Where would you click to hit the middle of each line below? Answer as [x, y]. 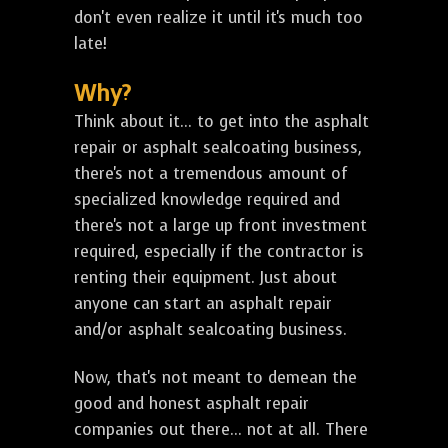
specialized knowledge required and [207, 200]
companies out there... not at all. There [221, 430]
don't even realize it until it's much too [218, 18]
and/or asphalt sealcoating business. [210, 330]
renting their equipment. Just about [205, 278]
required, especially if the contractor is [219, 252]
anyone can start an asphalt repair [203, 304]
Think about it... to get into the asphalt [221, 122]
